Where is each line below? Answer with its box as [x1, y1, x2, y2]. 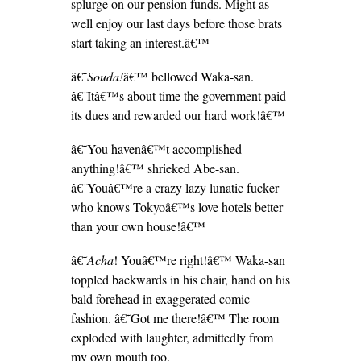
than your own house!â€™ [70, 218, 205, 234]
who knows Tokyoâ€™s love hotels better [70, 198, 283, 215]
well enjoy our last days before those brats [70, 15, 282, 31]
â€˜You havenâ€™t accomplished [70, 140, 242, 157]
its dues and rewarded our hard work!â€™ [70, 106, 285, 123]
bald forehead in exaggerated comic [70, 290, 250, 307]
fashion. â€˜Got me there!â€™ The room [70, 309, 279, 326]
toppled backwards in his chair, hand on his [70, 271, 290, 288]
